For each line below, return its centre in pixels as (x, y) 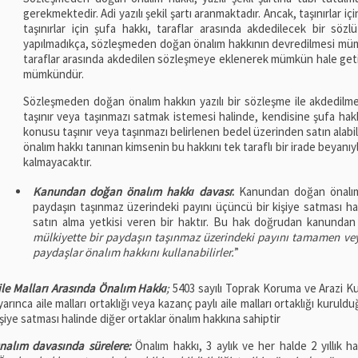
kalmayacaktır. (58, 162)
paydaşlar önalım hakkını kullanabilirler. (133, 252)
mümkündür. (54, 74)
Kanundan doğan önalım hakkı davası (132, 191)
